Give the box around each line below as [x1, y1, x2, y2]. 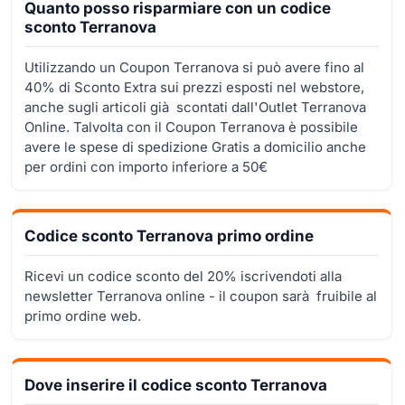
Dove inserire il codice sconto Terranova [24, 375, 327, 394]
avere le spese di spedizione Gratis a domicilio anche [24, 137, 366, 155]
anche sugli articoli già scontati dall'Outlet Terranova [24, 98, 366, 116]
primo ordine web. [24, 306, 141, 325]
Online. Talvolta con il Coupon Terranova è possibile [24, 118, 358, 136]
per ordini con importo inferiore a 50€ [24, 157, 268, 175]
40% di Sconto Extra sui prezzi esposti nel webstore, [24, 78, 364, 96]
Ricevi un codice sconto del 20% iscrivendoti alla [24, 267, 342, 285]
